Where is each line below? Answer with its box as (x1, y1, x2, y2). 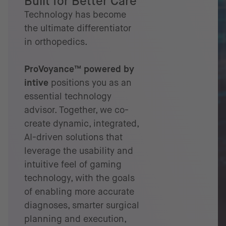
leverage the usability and (24, 146, 133, 156)
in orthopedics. (24, 37, 88, 47)
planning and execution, (24, 214, 126, 224)
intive (24, 78, 48, 88)
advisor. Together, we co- (24, 105, 129, 115)
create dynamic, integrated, (24, 119, 139, 129)
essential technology (24, 91, 111, 101)
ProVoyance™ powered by (24, 64, 134, 74)
